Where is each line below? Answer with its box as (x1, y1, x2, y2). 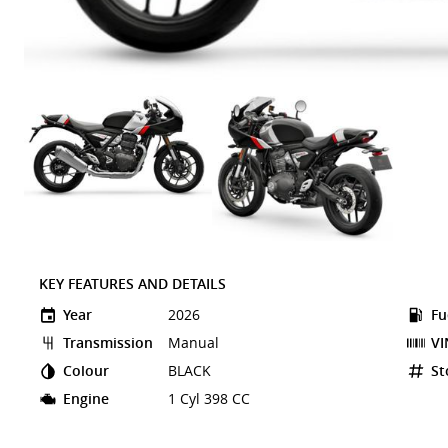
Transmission (63, 333, 153, 353)
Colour (63, 361, 109, 381)
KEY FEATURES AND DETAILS (39, 274, 226, 294)
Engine (63, 389, 109, 409)
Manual (168, 333, 219, 353)
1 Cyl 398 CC (168, 389, 254, 409)
